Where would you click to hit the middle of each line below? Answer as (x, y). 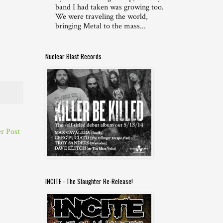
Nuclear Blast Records (73, 56)
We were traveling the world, (102, 17)
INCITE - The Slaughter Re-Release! (89, 181)
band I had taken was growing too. (110, 7)
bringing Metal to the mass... (101, 26)
